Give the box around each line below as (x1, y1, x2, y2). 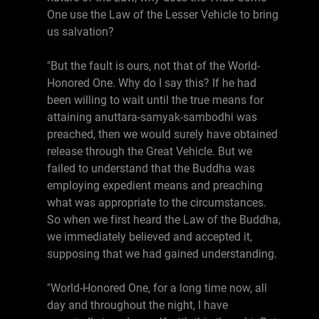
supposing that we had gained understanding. (47, 247, 277, 261)
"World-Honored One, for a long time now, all (47, 281, 267, 295)
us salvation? (47, 25, 114, 38)
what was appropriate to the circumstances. (47, 196, 266, 209)
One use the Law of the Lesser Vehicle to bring (47, 8, 278, 21)
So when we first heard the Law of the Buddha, (47, 213, 281, 226)
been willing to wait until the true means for (47, 93, 263, 107)
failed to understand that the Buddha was (47, 162, 255, 175)
